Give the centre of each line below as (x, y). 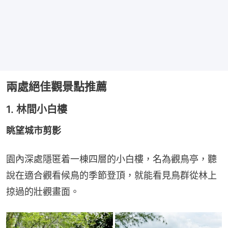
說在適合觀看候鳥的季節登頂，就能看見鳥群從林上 (111, 176)
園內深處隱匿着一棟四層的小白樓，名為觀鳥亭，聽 (111, 159)
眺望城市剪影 (34, 131)
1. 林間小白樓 (37, 110)
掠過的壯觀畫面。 (43, 192)
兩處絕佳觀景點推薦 (56, 87)
